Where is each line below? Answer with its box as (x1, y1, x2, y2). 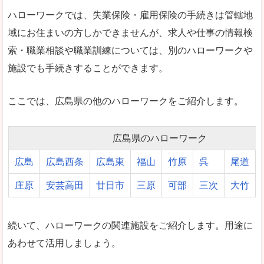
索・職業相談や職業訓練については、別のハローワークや (8, 45, 253, 56)
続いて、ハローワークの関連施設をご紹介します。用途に (8, 220, 253, 230)
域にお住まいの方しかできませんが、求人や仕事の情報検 (8, 28, 253, 38)
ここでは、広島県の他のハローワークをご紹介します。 (8, 95, 243, 106)
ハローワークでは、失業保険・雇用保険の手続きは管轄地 (8, 10, 253, 21)
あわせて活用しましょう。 (8, 237, 121, 248)
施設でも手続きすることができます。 (8, 63, 168, 74)
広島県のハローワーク (112, 133, 207, 143)
